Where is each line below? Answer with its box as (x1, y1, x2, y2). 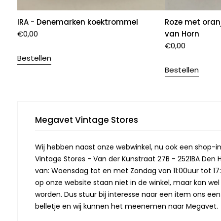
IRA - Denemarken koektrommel (17, 16, 138, 27)
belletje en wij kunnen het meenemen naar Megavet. (35, 201, 218, 211)
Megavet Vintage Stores (35, 113, 138, 126)
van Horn (165, 28, 200, 39)
